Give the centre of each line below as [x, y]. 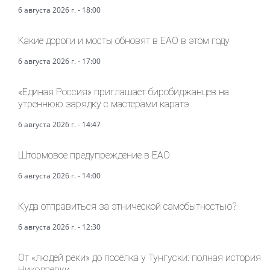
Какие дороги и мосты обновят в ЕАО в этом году [124, 41]
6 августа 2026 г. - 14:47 [59, 124]
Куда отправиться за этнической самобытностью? [127, 206]
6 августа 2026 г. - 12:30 [59, 227]
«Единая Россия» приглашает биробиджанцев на [124, 92]
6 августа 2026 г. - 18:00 [59, 10]
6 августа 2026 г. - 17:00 [59, 61]
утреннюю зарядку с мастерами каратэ [104, 104]
